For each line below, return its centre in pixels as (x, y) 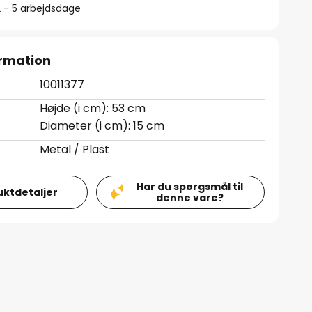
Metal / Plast (75, 149)
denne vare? (189, 198)
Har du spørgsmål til (189, 187)
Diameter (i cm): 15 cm (102, 126)
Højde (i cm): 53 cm (93, 108)
